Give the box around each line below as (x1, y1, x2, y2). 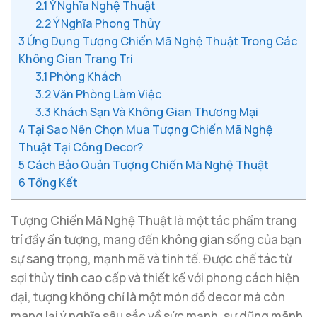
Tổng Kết (25, 175, 78, 191)
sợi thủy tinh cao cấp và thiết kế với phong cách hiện (11, 270, 299, 287)
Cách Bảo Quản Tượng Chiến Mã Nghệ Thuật (25, 157, 269, 173)
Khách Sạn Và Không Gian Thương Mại (51, 104, 259, 120)
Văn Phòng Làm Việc (51, 86, 162, 103)
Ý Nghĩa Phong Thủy (51, 16, 161, 32)
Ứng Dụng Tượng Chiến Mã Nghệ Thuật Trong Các (25, 33, 297, 50)
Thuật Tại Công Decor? (18, 139, 143, 156)
